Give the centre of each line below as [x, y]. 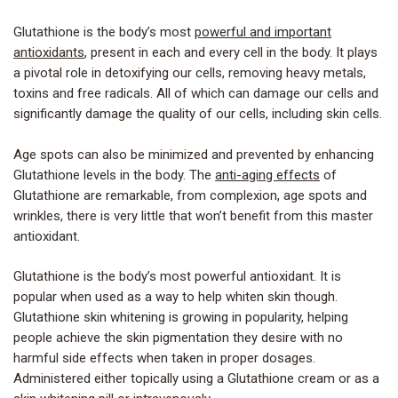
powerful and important [263, 32]
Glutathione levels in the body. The [114, 175]
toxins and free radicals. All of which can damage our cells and [196, 94]
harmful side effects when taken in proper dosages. [164, 358]
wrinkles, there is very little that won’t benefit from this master [193, 215]
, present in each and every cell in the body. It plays [231, 53]
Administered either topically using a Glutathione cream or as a [196, 379]
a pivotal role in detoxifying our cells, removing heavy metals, [190, 73]
